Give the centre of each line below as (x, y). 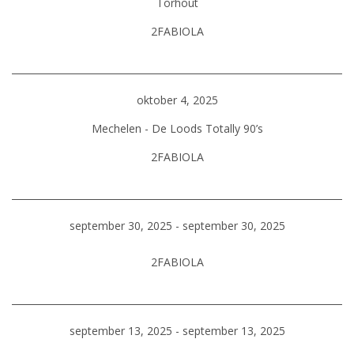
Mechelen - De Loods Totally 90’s (177, 128)
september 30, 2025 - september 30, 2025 (177, 226)
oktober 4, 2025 (177, 100)
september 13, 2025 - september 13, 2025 (177, 331)
